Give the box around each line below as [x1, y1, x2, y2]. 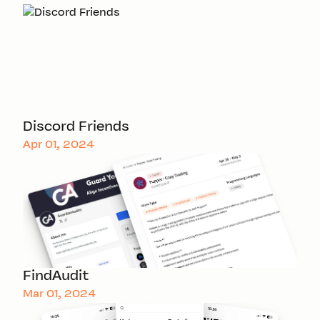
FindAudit [23, 269, 89, 284]
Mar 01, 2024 [23, 289, 96, 300]
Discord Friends [23, 120, 129, 134]
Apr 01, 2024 [23, 139, 94, 151]
